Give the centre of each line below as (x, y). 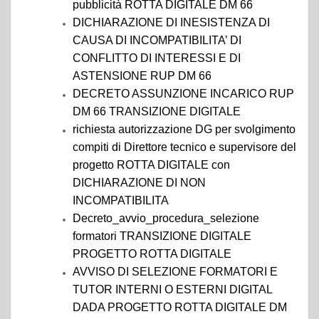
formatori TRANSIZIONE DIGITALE (162, 236)
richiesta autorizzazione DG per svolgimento (184, 129)
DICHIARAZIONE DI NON (139, 183)
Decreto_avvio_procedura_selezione (166, 218)
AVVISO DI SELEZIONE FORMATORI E (175, 272)
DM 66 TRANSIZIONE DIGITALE (157, 111)
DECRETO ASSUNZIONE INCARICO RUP (183, 94)
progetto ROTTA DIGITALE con (151, 165)
